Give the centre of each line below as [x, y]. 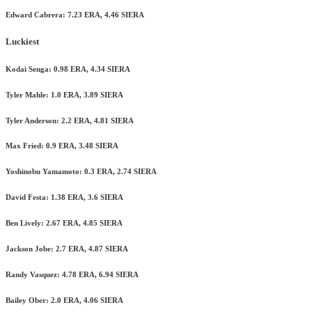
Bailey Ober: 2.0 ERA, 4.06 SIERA [64, 301]
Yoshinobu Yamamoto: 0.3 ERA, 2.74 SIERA [81, 172]
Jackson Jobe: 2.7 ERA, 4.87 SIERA [67, 249]
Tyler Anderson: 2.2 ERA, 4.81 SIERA [70, 120]
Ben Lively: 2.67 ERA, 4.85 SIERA [64, 223]
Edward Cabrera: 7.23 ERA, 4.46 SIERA [75, 14]
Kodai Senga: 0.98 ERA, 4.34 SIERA [68, 69]
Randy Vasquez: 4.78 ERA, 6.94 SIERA [72, 275]
